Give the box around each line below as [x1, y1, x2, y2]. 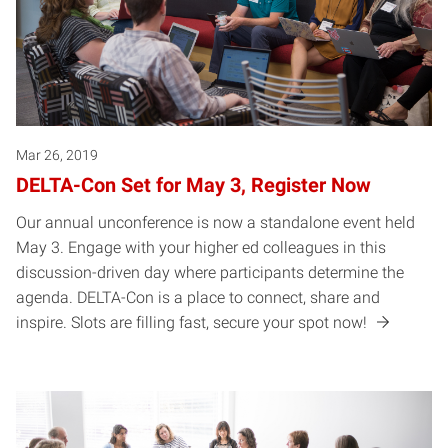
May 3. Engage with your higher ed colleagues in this [16, 238, 386, 258]
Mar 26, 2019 [16, 147, 98, 164]
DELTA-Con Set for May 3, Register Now [16, 173, 371, 198]
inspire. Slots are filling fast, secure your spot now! [16, 313, 371, 333]
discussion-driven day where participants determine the [16, 263, 404, 283]
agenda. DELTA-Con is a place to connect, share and [16, 288, 380, 308]
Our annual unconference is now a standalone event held [16, 213, 415, 233]
